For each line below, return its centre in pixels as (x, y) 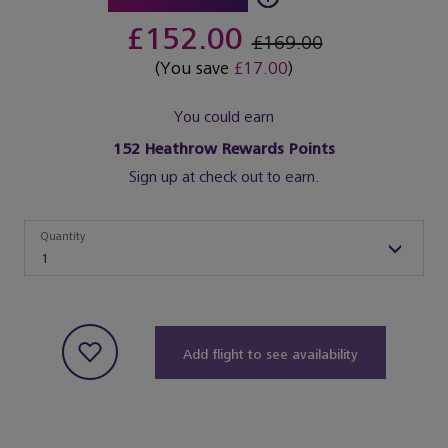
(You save (194, 68)
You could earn (224, 117)
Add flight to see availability (271, 354)
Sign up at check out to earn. (224, 177)
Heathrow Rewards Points (237, 149)
